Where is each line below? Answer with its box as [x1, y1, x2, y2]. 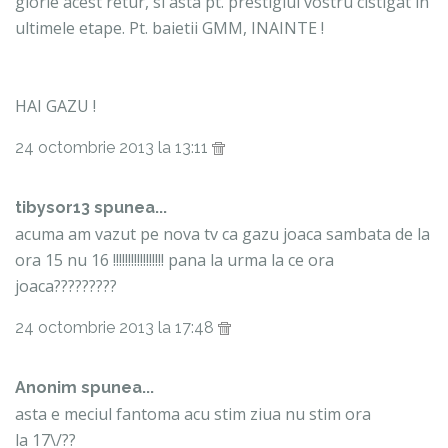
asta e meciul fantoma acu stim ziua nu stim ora [15, 403, 371, 426]
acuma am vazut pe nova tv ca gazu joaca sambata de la [15, 223, 430, 246]
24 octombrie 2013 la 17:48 [15, 318, 218, 338]
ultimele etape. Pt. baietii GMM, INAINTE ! [15, 17, 324, 40]
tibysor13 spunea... [15, 198, 167, 218]
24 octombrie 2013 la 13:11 [15, 138, 212, 158]
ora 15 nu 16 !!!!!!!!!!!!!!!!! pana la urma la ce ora [15, 249, 334, 272]
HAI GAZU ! [15, 95, 96, 118]
